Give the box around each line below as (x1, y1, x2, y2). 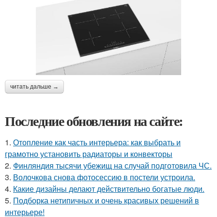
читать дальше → (10, 83, 59, 91)
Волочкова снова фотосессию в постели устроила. (13, 171, 195, 183)
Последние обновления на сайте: (5, 111, 183, 131)
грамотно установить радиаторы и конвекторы (5, 148, 172, 160)
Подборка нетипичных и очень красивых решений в (13, 195, 199, 206)
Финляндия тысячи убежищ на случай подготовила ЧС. (13, 160, 212, 171)
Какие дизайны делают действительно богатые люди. (13, 183, 204, 195)
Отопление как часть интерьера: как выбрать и (13, 137, 181, 148)
